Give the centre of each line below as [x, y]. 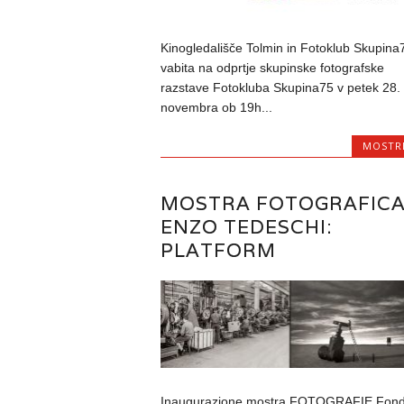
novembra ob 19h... [216, 107]
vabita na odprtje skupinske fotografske [272, 67]
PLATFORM [218, 250]
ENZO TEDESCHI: [246, 226]
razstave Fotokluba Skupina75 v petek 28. [280, 87]
